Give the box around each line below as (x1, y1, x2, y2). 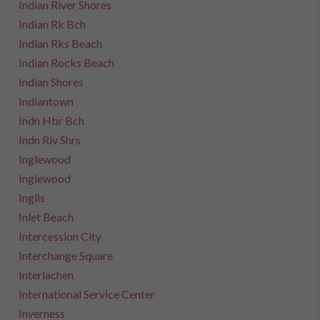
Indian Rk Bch (19, 17, 86, 31)
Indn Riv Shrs (19, 133, 81, 146)
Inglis (19, 191, 46, 204)
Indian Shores (19, 75, 84, 89)
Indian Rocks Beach (19, 56, 115, 69)
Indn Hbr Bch (19, 114, 85, 127)
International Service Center (19, 287, 156, 301)
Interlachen (19, 268, 74, 281)
